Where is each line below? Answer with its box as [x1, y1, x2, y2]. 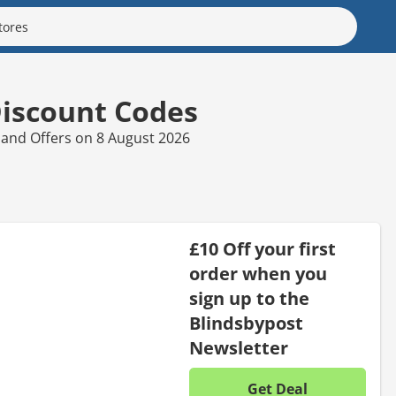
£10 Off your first [189, 237, 336, 261]
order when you [189, 262, 327, 286]
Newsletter [189, 336, 288, 360]
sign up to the [189, 286, 309, 310]
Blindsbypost [189, 311, 303, 335]
